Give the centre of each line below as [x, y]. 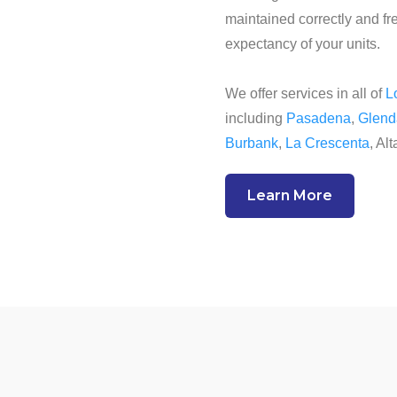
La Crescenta [327, 143]
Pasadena [319, 118]
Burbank [252, 143]
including [256, 118]
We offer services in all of [305, 93]
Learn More [290, 195]
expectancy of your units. [303, 44]
